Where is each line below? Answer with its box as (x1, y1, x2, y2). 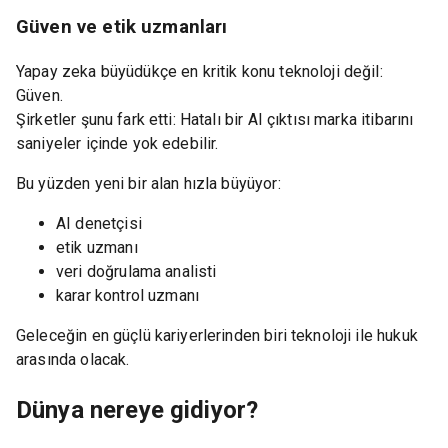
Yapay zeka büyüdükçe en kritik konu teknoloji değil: (16, 61, 383, 81)
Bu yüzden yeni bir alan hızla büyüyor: (16, 173, 281, 193)
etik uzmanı (56, 237, 138, 257)
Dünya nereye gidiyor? (16, 395, 259, 424)
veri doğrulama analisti (56, 261, 217, 281)
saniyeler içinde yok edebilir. (16, 133, 219, 153)
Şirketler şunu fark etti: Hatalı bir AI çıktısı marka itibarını (16, 109, 414, 129)
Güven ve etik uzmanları (16, 16, 228, 39)
